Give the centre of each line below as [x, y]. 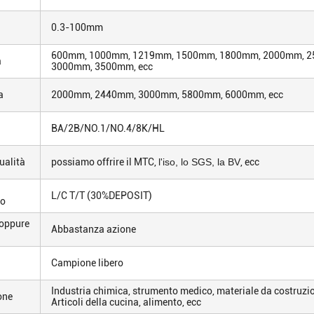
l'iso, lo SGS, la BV [199, 162]
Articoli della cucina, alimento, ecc [126, 302]
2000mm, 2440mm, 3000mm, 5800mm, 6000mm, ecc [167, 95]
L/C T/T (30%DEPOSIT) [102, 196]
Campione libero [87, 263]
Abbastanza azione [94, 229]
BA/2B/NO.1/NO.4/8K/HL [108, 128]
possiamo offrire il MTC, [105, 162]
